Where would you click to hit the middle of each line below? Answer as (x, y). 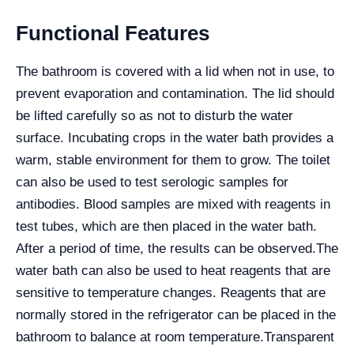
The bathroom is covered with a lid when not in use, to (175, 72)
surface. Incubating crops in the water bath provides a (175, 138)
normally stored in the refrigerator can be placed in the (176, 315)
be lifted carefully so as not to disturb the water (154, 116)
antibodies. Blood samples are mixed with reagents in (173, 204)
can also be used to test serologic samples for (152, 182)
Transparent (299, 337)
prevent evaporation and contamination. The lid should (175, 94)
